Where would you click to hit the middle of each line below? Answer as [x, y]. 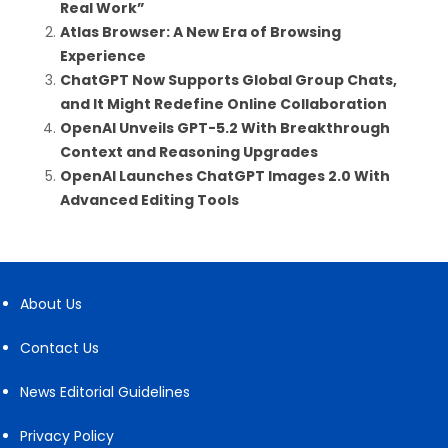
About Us [51, 303]
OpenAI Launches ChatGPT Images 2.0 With [225, 175]
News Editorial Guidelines [105, 391]
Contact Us [59, 347]
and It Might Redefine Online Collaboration [223, 103]
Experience [103, 55]
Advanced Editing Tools [149, 199]
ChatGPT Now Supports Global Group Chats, [228, 79]
